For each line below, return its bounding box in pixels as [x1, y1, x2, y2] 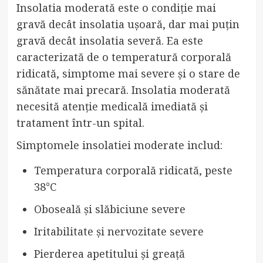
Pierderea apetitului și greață [33, 246, 185, 261]
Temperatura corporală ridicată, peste [33, 163, 232, 177]
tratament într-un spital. [16, 115, 144, 130]
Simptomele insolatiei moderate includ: [16, 137, 222, 152]
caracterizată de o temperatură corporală [16, 49, 231, 64]
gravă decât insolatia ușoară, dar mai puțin [16, 16, 240, 31]
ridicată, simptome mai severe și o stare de [16, 66, 240, 80]
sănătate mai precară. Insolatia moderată [16, 82, 230, 97]
